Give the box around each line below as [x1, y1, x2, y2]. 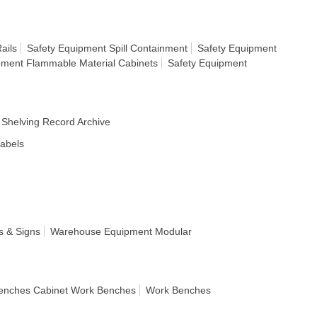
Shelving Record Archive [1, 116, 110, 127]
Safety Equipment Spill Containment [27, 42, 188, 54]
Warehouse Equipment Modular [50, 226, 192, 237]
